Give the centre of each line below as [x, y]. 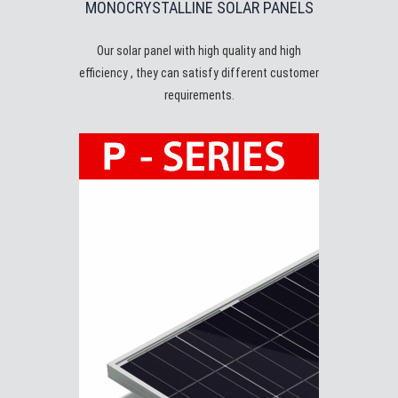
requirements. [199, 95]
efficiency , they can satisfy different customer [199, 73]
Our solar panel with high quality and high [199, 51]
